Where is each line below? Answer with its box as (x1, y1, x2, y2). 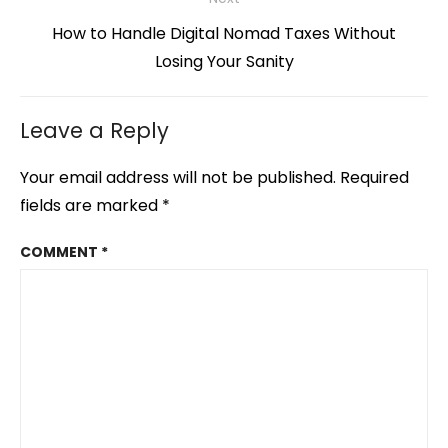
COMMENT (20, 242, 101, 263)
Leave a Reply (20, 116, 169, 146)
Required (340, 166, 409, 190)
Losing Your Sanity (154, 50, 294, 74)
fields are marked (20, 194, 162, 218)
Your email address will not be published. (20, 166, 336, 190)
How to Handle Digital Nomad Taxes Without (52, 22, 396, 46)
